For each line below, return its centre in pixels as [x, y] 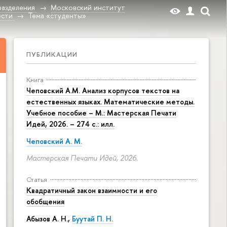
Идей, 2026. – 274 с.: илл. [70, 124]
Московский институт [88, 7]
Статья [37, 180]
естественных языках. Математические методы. [110, 102]
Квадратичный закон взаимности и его [92, 191]
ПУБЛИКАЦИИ [52, 54]
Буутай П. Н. [92, 218]
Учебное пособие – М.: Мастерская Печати [101, 113]
